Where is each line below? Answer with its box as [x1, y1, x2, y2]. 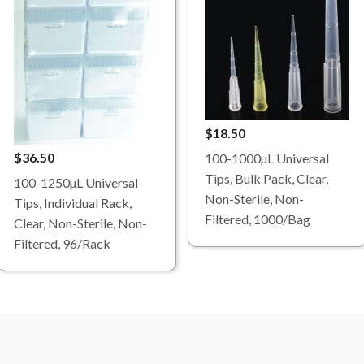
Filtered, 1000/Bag [205, 210, 310, 227]
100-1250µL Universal [14, 175, 138, 191]
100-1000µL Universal [205, 149, 329, 166]
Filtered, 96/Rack [14, 236, 110, 252]
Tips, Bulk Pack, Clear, [205, 170, 328, 186]
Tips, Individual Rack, [14, 195, 132, 211]
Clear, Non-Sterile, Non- [14, 215, 147, 232]
